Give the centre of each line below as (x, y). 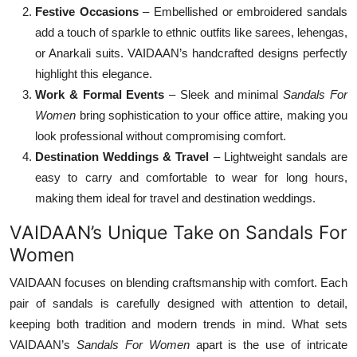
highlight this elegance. (94, 73)
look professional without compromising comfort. (161, 135)
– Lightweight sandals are (280, 156)
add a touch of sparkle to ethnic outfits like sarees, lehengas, (191, 32)
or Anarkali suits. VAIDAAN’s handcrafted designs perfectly (191, 53)
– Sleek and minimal (224, 94)
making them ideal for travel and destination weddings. (175, 198)
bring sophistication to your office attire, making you (213, 115)
